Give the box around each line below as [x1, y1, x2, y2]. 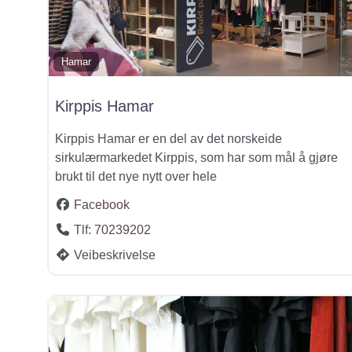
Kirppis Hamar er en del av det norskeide [55, 131, 282, 145]
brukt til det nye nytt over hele [55, 169, 217, 183]
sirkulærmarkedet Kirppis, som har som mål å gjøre [55, 150, 338, 164]
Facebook [74, 197, 130, 211]
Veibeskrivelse [74, 247, 156, 262]
